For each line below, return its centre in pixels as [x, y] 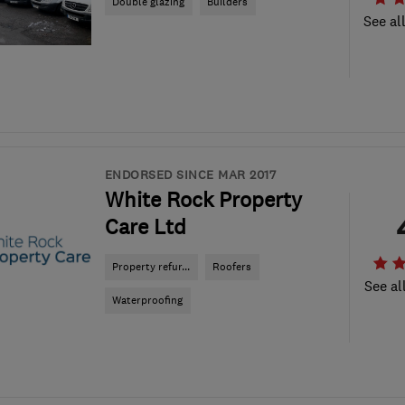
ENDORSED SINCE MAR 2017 [190, 174]
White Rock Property [203, 200]
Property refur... [151, 267]
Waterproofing [147, 300]
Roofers [232, 267]
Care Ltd [145, 227]
